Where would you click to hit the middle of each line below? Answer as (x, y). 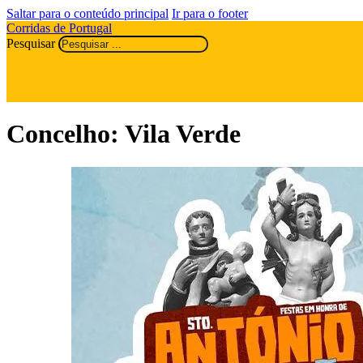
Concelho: (66, 134)
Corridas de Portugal (59, 28)
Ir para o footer (210, 13)
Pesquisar (31, 43)
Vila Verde (183, 134)
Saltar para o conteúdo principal (88, 13)
